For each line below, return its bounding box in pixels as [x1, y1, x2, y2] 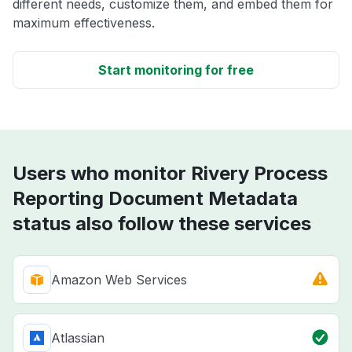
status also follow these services [13, 211, 311, 235]
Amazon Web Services [51, 271, 187, 288]
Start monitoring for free [98, 61, 254, 78]
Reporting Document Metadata [13, 186, 298, 210]
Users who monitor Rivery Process [13, 161, 328, 185]
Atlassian [51, 329, 104, 346]
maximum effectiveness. [13, 14, 155, 31]
